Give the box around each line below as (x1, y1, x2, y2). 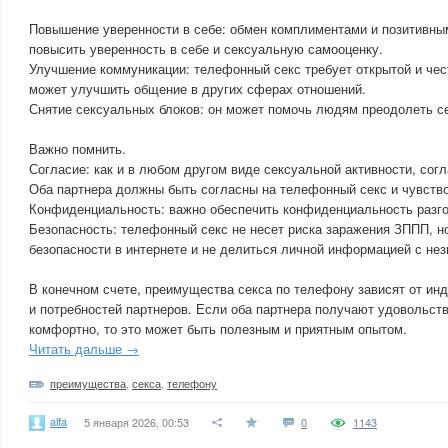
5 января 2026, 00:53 (84, 414, 189, 430)
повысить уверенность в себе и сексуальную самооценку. (29, 39, 383, 58)
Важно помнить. (29, 139, 126, 158)
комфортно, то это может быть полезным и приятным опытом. (29, 319, 407, 338)
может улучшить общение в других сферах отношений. (29, 79, 366, 98)
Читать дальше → (29, 339, 139, 358)
